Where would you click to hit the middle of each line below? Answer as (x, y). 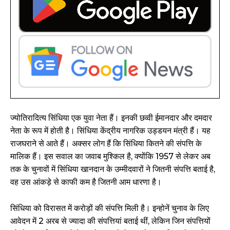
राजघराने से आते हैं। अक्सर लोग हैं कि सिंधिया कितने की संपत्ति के (106, 144)
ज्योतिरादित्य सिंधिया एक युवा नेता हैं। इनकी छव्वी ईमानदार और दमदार (111, 118)
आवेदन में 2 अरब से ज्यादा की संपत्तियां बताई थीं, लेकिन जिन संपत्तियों (110, 221)
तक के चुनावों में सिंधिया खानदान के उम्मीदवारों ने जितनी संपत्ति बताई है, (113, 169)
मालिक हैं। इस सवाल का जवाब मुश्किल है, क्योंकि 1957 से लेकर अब (110, 157)
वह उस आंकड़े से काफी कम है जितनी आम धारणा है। (86, 182)
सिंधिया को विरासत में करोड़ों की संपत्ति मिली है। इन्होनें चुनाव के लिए (110, 208)
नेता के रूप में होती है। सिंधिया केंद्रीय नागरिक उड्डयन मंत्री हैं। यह (110, 131)
